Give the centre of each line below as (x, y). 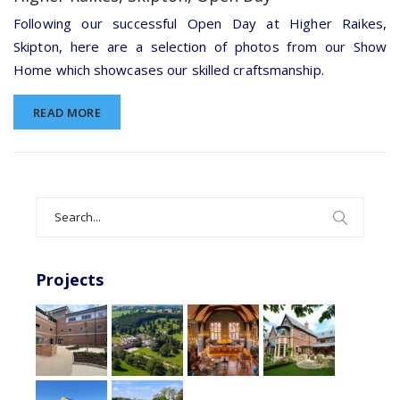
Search (55, 204)
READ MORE (67, 112)
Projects (70, 279)
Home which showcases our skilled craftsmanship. (169, 69)
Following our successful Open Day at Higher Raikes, (200, 23)
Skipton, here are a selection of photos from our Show (200, 46)
